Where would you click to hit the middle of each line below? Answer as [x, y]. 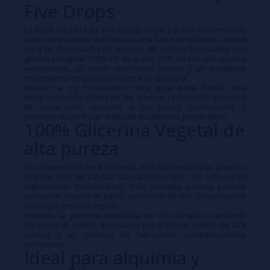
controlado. [45, 244]
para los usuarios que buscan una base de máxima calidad [135, 39]
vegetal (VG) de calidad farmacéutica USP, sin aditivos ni [135, 176]
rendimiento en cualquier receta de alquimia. [106, 78]
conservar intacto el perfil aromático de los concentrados [135, 196]
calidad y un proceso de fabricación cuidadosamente [135, 234]
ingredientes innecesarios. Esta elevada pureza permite [135, 186]
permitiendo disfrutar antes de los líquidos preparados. [126, 117]
